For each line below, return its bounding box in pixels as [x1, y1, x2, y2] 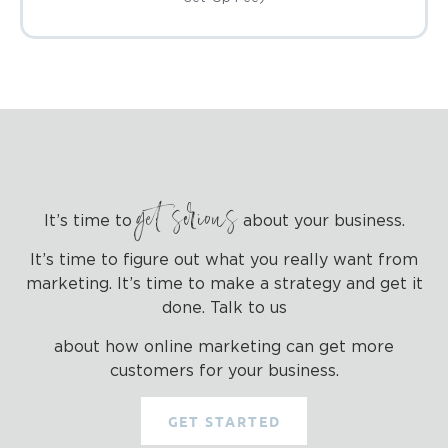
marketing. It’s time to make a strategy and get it [25, 276, 423, 293]
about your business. [237, 212, 405, 229]
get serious [136, 201, 238, 241]
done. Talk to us [161, 300, 287, 317]
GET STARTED [167, 412, 281, 431]
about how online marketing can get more [54, 338, 394, 355]
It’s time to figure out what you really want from [30, 252, 418, 269]
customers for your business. [109, 362, 339, 379]
